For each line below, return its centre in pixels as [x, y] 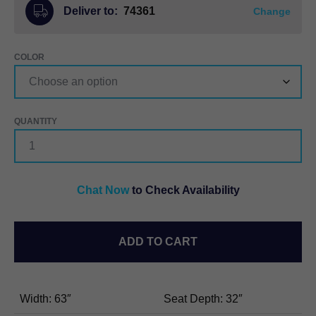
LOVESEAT [36, 185]
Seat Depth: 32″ [203, 299]
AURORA [32, 147]
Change [272, 11]
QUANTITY [35, 198]
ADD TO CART [158, 242]
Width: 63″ [45, 299]
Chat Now [103, 190]
